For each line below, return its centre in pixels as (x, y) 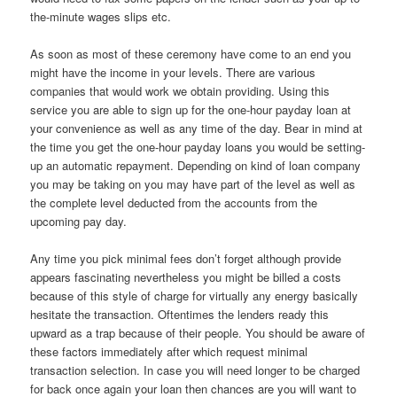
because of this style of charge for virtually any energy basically (195, 296)
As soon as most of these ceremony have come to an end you (191, 54)
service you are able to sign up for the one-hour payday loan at (191, 110)
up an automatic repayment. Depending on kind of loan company (196, 166)
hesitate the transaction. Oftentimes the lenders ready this (180, 315)
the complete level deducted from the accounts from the (174, 203)
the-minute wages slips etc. (101, 16)
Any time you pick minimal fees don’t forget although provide (186, 259)
